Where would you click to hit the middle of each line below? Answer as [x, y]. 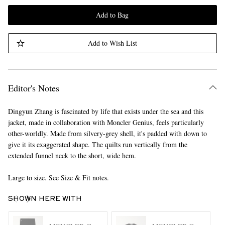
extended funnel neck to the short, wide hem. [72, 155]
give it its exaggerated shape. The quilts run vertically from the [97, 144]
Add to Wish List [112, 43]
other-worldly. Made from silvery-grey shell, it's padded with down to [107, 133]
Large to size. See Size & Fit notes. [58, 178]
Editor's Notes [33, 88]
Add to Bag [113, 15]
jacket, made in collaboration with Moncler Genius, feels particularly [106, 122]
